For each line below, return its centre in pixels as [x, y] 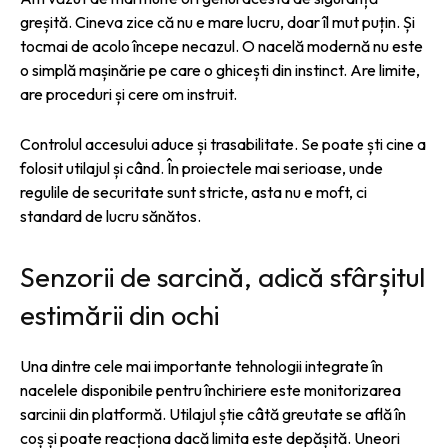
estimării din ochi [119, 314]
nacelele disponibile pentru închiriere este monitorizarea [210, 389]
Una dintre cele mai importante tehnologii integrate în [201, 365]
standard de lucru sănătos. [110, 215]
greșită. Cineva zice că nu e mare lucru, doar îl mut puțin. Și [217, 21]
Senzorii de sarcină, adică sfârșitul [222, 276]
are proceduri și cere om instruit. [128, 93]
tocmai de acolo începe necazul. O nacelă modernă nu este [221, 45]
